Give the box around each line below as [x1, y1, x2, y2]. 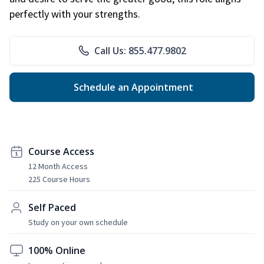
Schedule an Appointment [71, 80, 193, 94]
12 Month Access [28, 160, 88, 171]
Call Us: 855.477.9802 [94, 44, 186, 57]
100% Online [28, 243, 85, 257]
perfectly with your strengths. [9, 6, 140, 21]
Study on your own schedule [28, 216, 128, 227]
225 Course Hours [28, 173, 90, 184]
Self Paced [28, 200, 76, 214]
